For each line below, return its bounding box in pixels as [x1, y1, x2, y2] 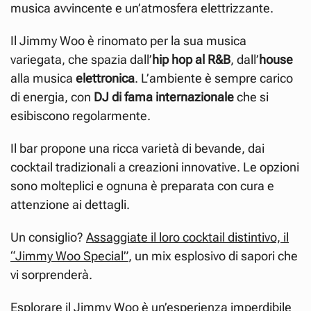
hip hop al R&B [152, 51, 230, 67]
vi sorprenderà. [10, 267, 92, 282]
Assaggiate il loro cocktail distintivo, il [86, 229, 289, 244]
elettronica [76, 70, 135, 85]
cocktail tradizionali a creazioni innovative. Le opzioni [10, 159, 299, 174]
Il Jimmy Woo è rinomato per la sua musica [10, 33, 246, 48]
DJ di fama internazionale [94, 89, 234, 104]
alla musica [10, 70, 76, 85]
